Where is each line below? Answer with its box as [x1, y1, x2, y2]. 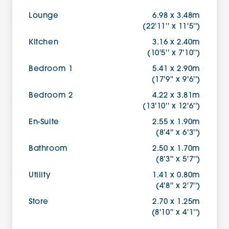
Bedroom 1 [29, 65, 73, 73]
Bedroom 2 [29, 92, 73, 100]
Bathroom [29, 145, 68, 153]
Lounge [29, 12, 59, 20]
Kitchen [29, 39, 59, 47]
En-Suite [29, 119, 59, 126]
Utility [29, 172, 51, 179]
